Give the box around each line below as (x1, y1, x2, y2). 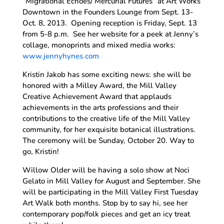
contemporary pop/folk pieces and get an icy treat (22, 208, 190, 219)
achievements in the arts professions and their (22, 102, 178, 112)
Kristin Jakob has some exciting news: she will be (22, 69, 191, 79)
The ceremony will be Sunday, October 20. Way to (22, 135, 194, 145)
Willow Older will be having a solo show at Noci (22, 164, 189, 175)
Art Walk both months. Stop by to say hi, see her (22, 197, 187, 208)
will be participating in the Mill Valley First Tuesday (22, 186, 198, 197)
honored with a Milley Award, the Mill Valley (22, 80, 176, 90)
